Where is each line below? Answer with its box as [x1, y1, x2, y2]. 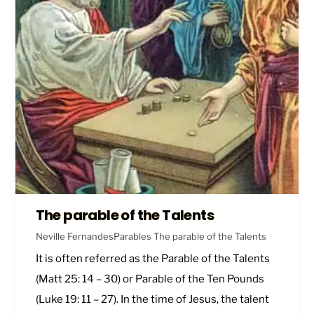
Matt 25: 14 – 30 [38, 273, 118, 286]
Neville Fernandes [35, 231, 114, 243]
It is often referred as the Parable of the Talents [35, 252, 270, 266]
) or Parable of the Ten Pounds [117, 273, 264, 286]
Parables [113, 231, 151, 243]
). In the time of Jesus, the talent [113, 293, 269, 306]
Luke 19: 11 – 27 [38, 293, 114, 306]
